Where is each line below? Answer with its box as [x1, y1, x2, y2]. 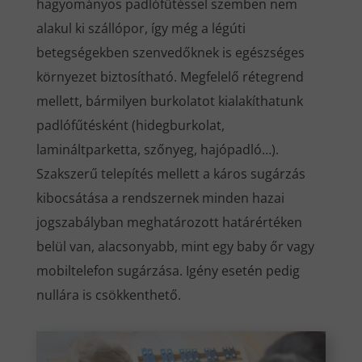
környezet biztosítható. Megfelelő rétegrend [36, 67, 304, 86]
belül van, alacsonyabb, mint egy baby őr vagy [36, 237, 314, 255]
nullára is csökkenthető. [36, 285, 181, 304]
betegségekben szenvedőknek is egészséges [36, 43, 305, 61]
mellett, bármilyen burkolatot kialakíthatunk [36, 91, 303, 110]
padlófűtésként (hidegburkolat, [36, 116, 225, 134]
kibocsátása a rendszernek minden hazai [36, 188, 284, 207]
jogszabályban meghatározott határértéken [36, 213, 302, 231]
